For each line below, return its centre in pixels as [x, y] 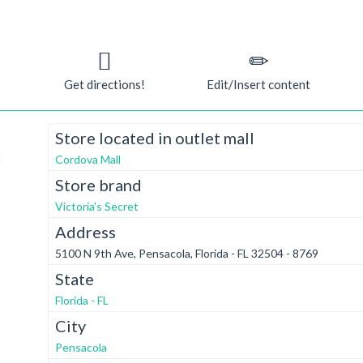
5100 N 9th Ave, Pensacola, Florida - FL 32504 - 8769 [187, 253]
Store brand [99, 185]
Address [86, 232]
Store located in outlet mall [155, 138]
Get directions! [105, 84]
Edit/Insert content [258, 84]
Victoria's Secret [97, 206]
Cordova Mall [88, 159]
